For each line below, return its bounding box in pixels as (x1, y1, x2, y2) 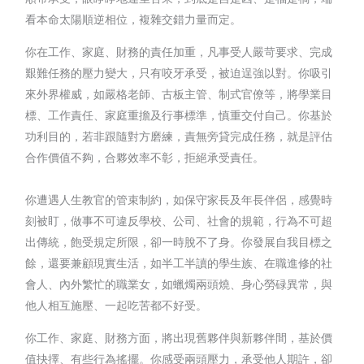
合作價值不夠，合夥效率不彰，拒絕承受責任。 (25, 149, 265, 164)
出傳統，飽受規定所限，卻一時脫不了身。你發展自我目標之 (25, 234, 333, 249)
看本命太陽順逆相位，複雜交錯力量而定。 (25, 11, 242, 26)
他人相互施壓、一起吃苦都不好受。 (25, 297, 208, 312)
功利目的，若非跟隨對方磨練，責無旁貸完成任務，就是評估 (25, 128, 333, 143)
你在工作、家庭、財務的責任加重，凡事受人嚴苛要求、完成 (25, 44, 333, 58)
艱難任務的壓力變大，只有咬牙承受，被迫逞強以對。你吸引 (25, 65, 333, 80)
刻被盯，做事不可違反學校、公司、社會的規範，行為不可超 (25, 213, 333, 227)
